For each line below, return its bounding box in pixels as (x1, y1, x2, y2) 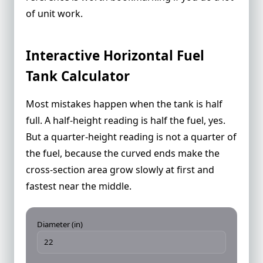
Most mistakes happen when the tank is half (26, 97, 222, 110)
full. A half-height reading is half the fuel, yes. (26, 113, 225, 127)
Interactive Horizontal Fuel (26, 46, 204, 65)
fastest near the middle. (26, 179, 131, 193)
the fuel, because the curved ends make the (26, 146, 220, 160)
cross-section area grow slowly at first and (26, 163, 214, 176)
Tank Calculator (26, 66, 130, 85)
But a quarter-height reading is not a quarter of (26, 130, 237, 143)
